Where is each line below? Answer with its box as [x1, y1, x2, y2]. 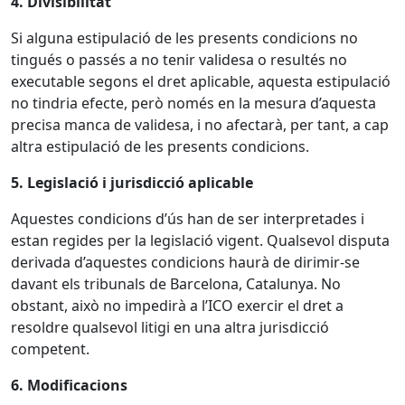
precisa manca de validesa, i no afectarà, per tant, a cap [11, 115, 389, 135]
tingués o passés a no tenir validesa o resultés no [11, 50, 347, 70]
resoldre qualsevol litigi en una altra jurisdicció [11, 317, 329, 337]
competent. [11, 339, 89, 359]
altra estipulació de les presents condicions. [11, 137, 309, 156]
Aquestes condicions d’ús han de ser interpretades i [11, 209, 364, 229]
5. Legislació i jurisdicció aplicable [11, 173, 253, 193]
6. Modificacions [11, 375, 127, 395]
